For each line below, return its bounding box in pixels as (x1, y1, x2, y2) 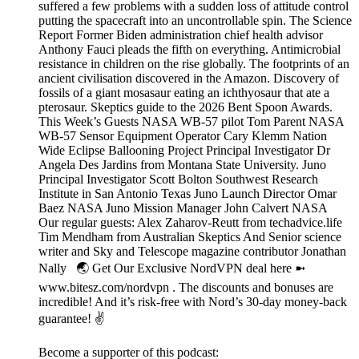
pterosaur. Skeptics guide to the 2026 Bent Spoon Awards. (38, 100, 333, 115)
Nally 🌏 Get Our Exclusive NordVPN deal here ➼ (38, 261, 305, 276)
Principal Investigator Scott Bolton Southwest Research (38, 172, 318, 187)
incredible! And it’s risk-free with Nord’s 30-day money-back (38, 295, 347, 309)
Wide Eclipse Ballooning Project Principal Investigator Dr (38, 143, 330, 158)
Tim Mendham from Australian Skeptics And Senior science (38, 230, 341, 244)
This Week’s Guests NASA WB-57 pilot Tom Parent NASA (38, 115, 344, 129)
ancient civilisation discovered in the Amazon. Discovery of (38, 71, 339, 86)
